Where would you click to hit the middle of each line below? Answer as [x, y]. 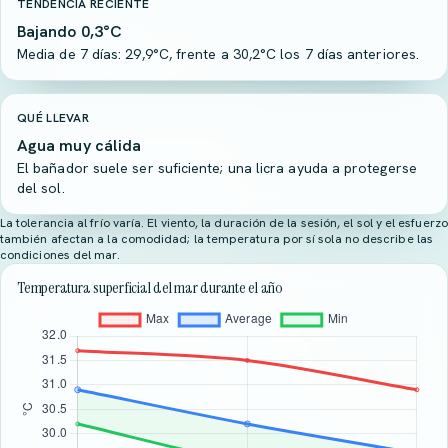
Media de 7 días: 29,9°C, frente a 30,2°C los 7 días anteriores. [218, 54]
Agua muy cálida [79, 145]
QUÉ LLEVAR [53, 118]
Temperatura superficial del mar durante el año [150, 287]
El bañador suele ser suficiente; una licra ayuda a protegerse [217, 168]
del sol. [41, 188]
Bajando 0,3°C [70, 31]
